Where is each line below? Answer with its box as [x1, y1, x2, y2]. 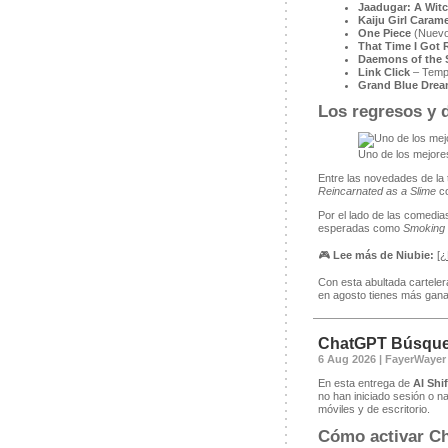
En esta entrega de [317, 376, 413, 389]
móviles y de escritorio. [317, 402, 430, 415]
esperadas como [317, 221, 403, 234]
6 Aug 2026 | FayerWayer [317, 352, 446, 365]
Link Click [357, 65, 410, 78]
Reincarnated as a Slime [317, 184, 436, 197]
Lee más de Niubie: [332, 248, 434, 261]
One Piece [357, 26, 411, 39]
